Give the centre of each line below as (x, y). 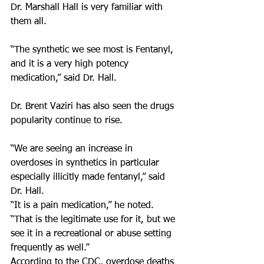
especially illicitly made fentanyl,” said (89, 177)
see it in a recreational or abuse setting (93, 234)
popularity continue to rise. (67, 121)
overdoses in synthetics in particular (86, 163)
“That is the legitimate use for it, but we (94, 220)
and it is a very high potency (71, 64)
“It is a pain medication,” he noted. (84, 206)
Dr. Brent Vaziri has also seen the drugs (94, 107)
